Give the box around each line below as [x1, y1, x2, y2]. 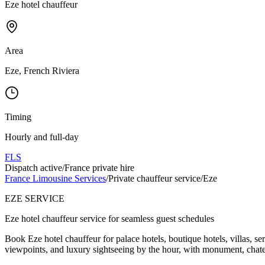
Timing [5, 111, 31, 122]
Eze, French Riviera [5, 65, 79, 76]
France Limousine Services [5, 173, 106, 183]
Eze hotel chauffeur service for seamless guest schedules [5, 213, 214, 224]
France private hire [64, 162, 134, 173]
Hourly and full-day [5, 131, 79, 142]
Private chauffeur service [108, 173, 201, 183]
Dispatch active [5, 162, 62, 173]
